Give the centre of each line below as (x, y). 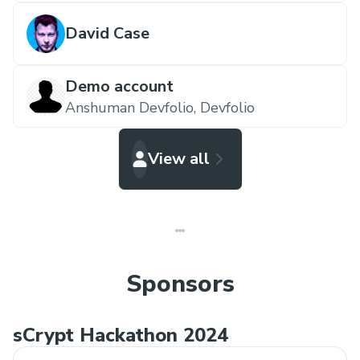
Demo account (119, 86)
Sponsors (180, 284)
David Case (107, 33)
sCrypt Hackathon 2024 (121, 335)
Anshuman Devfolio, (131, 108)
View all (178, 159)
